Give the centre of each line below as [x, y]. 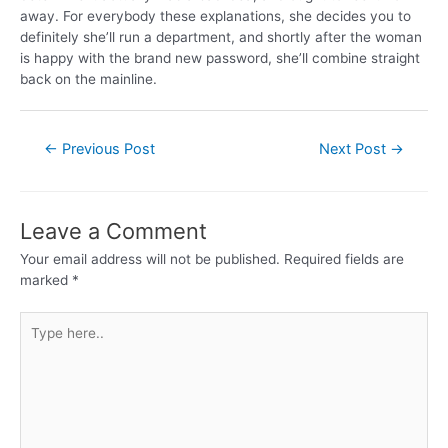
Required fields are [344, 259]
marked [46, 280]
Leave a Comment [113, 231]
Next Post [355, 149]
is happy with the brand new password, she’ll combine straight [220, 57]
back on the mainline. [88, 78]
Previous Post [106, 149]
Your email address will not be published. [150, 259]
